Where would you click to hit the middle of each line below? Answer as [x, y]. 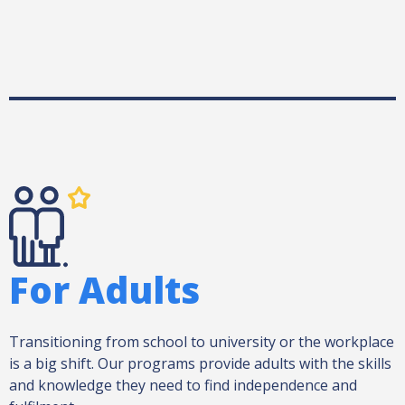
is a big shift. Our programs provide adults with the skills [200, 363]
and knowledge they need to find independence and [183, 385]
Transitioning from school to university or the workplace [202, 341]
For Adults [104, 289]
